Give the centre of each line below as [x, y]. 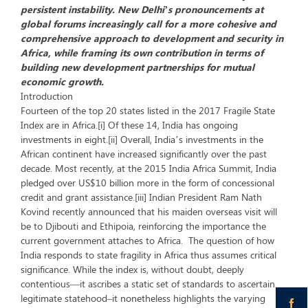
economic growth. [62, 81]
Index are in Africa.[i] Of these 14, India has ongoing [129, 125]
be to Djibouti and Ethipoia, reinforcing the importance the [143, 226]
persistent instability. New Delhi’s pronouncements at [142, 9]
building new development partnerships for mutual [137, 67]
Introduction [47, 96]
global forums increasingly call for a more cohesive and [148, 24]
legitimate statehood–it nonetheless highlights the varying [143, 298]
